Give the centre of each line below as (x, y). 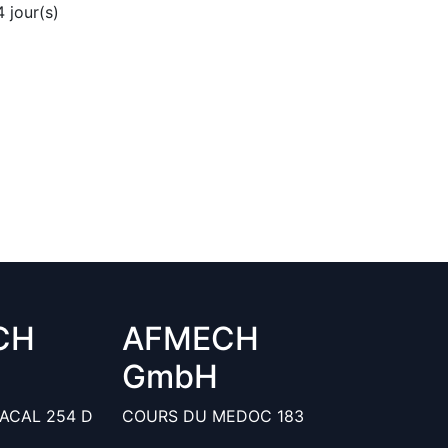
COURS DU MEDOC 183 (213, 416)
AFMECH (190, 338)
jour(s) (32, 12)
